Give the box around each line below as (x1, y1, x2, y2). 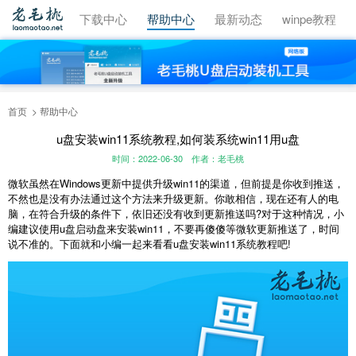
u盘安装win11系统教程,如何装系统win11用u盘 (56, 130, 300, 147)
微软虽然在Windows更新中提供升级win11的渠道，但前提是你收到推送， (8, 176, 344, 192)
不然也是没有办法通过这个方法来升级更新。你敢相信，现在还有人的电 (8, 191, 339, 207)
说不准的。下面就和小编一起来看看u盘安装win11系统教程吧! (8, 236, 291, 252)
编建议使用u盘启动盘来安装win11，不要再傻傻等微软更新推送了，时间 (8, 221, 339, 237)
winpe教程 (282, 10, 336, 27)
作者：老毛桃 (192, 152, 244, 165)
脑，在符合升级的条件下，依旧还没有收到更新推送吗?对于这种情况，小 (8, 206, 344, 222)
